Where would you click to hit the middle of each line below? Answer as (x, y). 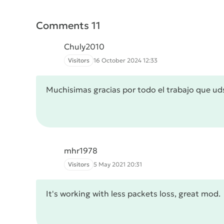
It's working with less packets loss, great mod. (133, 193)
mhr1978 (81, 150)
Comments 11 (68, 25)
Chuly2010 (84, 46)
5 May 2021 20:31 (118, 164)
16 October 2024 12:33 (125, 60)
